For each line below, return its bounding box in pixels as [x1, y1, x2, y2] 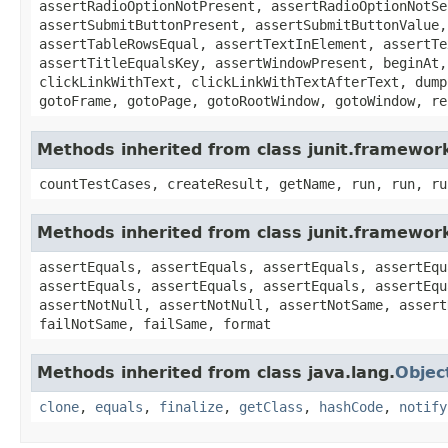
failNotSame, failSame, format [39, 315, 271, 332]
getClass [239, 398, 303, 415]
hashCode [319, 398, 383, 415]
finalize [159, 398, 223, 415]
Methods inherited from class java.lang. [37, 362, 395, 382]
